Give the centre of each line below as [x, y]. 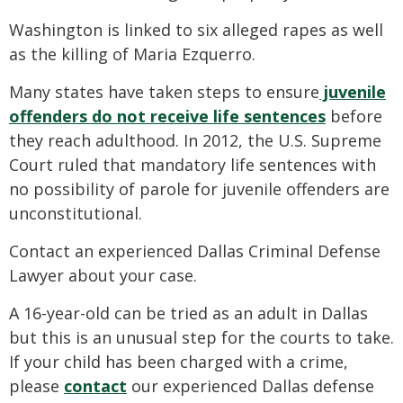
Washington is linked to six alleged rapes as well [196, 30]
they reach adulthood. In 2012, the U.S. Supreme [195, 141]
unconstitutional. [76, 214]
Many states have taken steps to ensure [164, 92]
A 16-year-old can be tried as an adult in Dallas [188, 313]
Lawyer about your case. [103, 276]
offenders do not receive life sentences [167, 116]
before [354, 116]
